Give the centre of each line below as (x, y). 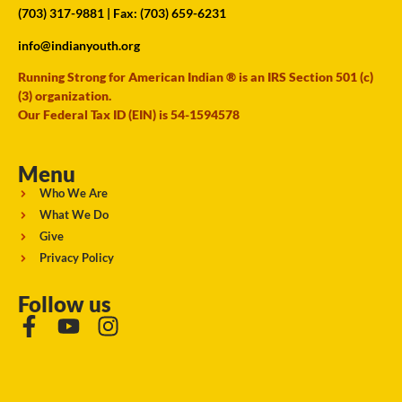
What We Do (74, 215)
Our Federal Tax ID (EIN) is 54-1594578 (129, 115)
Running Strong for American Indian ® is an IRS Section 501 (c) (196, 77)
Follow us (65, 304)
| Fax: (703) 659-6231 (165, 13)
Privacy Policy (77, 258)
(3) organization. (65, 96)
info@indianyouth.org (79, 45)
